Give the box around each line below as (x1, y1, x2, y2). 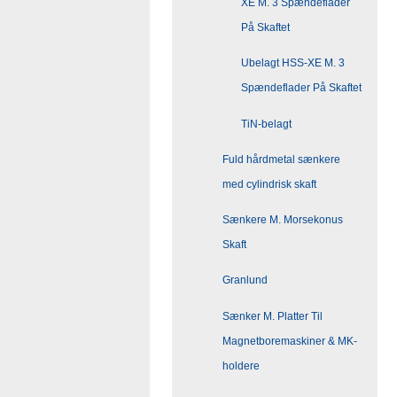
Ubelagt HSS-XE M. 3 (241, 57, 345, 70)
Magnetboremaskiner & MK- (222, 334, 357, 347)
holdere (222, 359, 260, 372)
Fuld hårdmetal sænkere (222, 152, 340, 166)
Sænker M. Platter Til (222, 309, 323, 323)
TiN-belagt (241, 117, 292, 130)
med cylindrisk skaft (222, 177, 316, 191)
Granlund (222, 274, 268, 287)
